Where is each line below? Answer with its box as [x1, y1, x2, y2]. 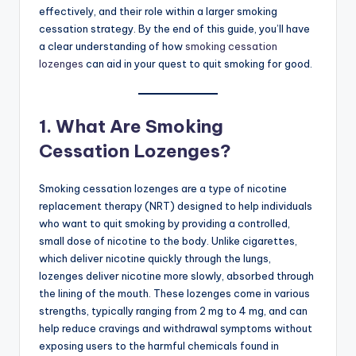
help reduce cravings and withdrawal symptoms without [39, 322, 312, 335]
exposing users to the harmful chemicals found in [39, 339, 279, 353]
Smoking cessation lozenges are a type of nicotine [39, 182, 287, 195]
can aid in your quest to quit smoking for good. [86, 57, 312, 71]
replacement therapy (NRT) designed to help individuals [39, 199, 312, 213]
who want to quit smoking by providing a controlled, [39, 217, 290, 230]
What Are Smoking [56, 115, 223, 138]
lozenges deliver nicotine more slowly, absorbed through [39, 269, 314, 283]
